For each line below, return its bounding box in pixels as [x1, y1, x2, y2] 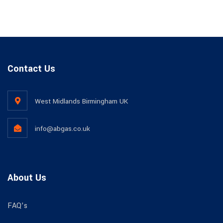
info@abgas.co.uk [35, 124, 90, 133]
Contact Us [7, 62, 55, 75]
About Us [7, 171, 46, 184]
